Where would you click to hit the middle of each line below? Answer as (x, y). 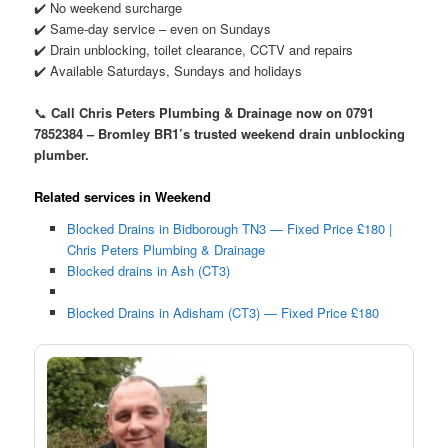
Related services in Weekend (123, 197)
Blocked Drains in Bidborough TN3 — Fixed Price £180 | (229, 228)
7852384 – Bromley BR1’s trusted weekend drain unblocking (220, 133)
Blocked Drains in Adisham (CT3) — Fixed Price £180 (222, 312)
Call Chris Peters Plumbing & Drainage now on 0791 (213, 112)
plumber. (62, 154)
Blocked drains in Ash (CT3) (148, 270)
